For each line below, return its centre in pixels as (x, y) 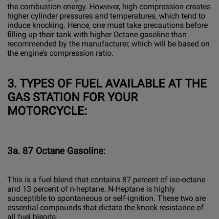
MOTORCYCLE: (47, 111)
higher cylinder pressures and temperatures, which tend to (106, 16)
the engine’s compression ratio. (60, 53)
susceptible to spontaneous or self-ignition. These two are (107, 198)
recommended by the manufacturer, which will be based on (109, 44)
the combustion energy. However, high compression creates (109, 6)
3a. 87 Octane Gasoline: (56, 151)
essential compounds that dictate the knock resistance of (106, 208)
